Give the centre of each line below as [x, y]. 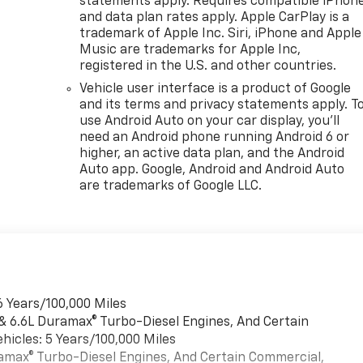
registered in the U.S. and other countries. [208, 66]
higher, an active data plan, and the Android [212, 154]
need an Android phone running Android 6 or [215, 137]
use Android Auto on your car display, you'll [210, 121]
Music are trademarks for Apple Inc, [190, 50]
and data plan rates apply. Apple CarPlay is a [215, 17]
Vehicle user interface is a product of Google [216, 89]
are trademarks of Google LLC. [171, 186]
